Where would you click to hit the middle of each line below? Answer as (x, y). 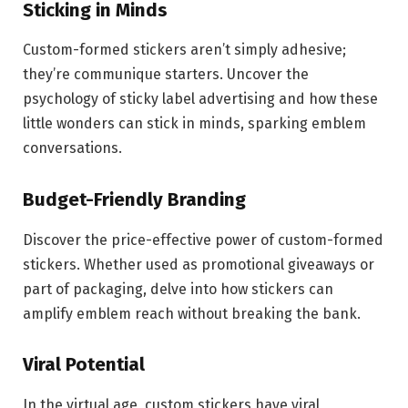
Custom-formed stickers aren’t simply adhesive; (184, 50)
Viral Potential (84, 365)
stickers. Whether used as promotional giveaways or (199, 264)
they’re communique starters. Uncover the (166, 75)
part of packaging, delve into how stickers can (178, 289)
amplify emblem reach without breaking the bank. (192, 313)
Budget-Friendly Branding (134, 200)
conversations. (72, 148)
